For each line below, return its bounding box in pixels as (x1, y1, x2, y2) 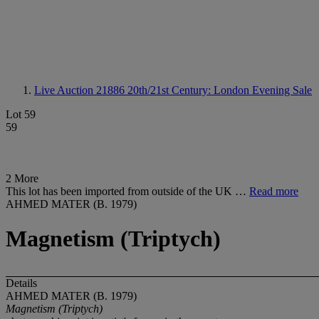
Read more (249, 185, 298, 197)
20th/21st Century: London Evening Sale (127, 84, 312, 96)
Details (6, 276, 37, 289)
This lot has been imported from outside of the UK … (6, 185, 249, 197)
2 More (6, 172, 38, 184)
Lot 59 (6, 108, 36, 120)
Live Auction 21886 (34, 84, 127, 96)
